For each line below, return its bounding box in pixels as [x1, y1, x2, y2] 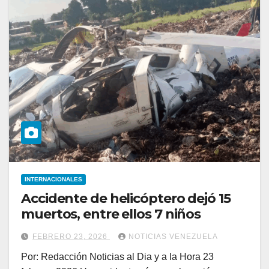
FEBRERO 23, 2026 [32, 232, 110, 241]
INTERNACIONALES [25, 176, 82, 183]
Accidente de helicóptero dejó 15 [21, 190, 231, 207]
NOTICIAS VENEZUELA [128, 232, 218, 241]
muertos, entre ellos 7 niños [21, 206, 201, 223]
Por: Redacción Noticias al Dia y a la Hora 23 [21, 252, 214, 262]
